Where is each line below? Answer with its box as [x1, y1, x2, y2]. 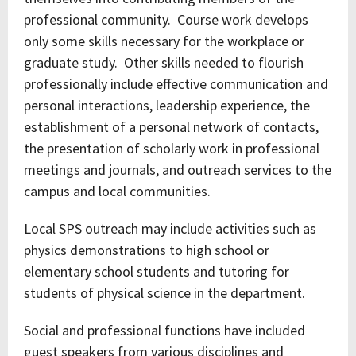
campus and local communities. [24, 182, 211, 200]
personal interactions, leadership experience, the [24, 96, 310, 114]
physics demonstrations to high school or [24, 241, 269, 259]
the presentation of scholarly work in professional [24, 139, 319, 157]
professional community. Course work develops [24, 10, 308, 29]
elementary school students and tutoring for [24, 262, 289, 281]
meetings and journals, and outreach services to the [24, 161, 331, 179]
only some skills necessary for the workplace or [24, 32, 304, 50]
